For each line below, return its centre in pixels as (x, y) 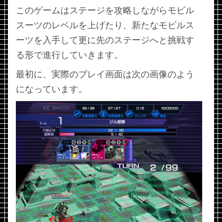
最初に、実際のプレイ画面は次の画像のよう (105, 74)
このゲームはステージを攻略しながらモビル (105, 10)
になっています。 (52, 89)
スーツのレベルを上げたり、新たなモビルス (105, 25)
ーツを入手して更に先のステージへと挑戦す (105, 40)
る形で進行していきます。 (69, 55)
